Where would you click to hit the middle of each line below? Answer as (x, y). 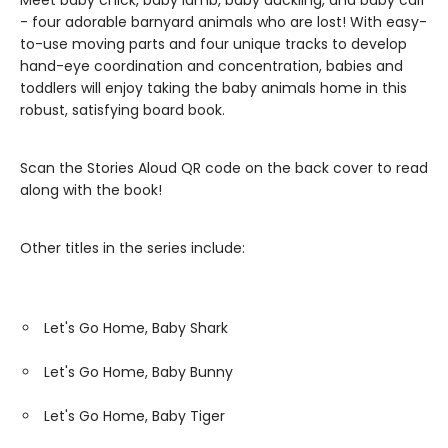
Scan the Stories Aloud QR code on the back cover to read (224, 168)
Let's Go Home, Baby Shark (136, 328)
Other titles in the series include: (132, 248)
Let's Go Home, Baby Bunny (138, 372)
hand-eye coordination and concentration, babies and (211, 66)
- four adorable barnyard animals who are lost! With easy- (223, 22)
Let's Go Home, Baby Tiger (134, 416)
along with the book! (91, 190)
